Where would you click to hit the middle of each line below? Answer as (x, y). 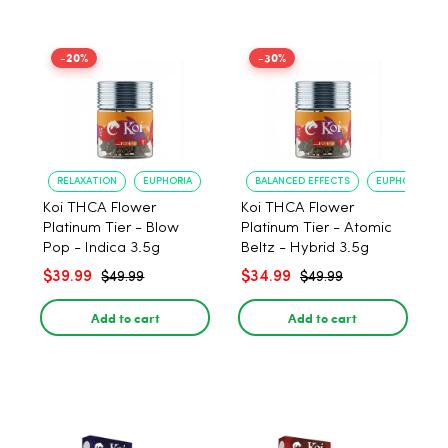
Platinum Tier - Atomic (316, 228)
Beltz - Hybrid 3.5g (305, 248)
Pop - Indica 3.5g (102, 248)
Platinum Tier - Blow (111, 228)
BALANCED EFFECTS (302, 181)
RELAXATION (87, 181)
